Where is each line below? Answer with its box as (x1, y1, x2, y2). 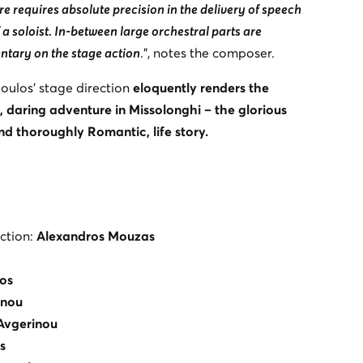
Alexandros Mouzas (36, 229, 155, 243)
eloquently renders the (132, 81, 269, 95)
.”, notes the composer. (139, 46, 275, 60)
